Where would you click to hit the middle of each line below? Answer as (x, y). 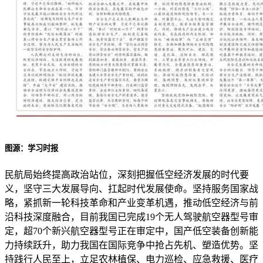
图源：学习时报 (31, 149)
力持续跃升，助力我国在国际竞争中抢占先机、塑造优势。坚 (131, 245)
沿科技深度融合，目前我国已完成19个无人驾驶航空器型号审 (131, 217)
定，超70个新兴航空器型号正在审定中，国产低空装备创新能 (131, 231)
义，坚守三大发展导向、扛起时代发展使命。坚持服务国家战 (131, 188)
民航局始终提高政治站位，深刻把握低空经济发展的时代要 (127, 174)
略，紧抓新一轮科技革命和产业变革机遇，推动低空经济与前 (131, 203)
